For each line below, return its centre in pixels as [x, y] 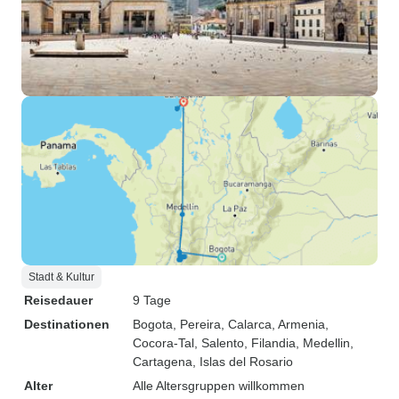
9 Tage [152, 300]
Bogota [153, 324]
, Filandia [270, 343]
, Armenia [298, 324]
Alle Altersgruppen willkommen [219, 386]
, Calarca [246, 324]
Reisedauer [58, 300]
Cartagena [163, 362]
